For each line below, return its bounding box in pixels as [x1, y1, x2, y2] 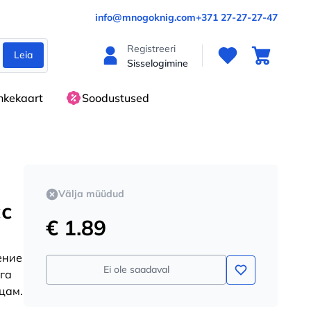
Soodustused [82, 91, 149, 105]
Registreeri [127, 42, 176, 55]
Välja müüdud [58, 187, 124, 200]
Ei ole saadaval [103, 263, 169, 276]
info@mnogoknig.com [95, 11, 196, 24]
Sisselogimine [127, 57, 188, 69]
